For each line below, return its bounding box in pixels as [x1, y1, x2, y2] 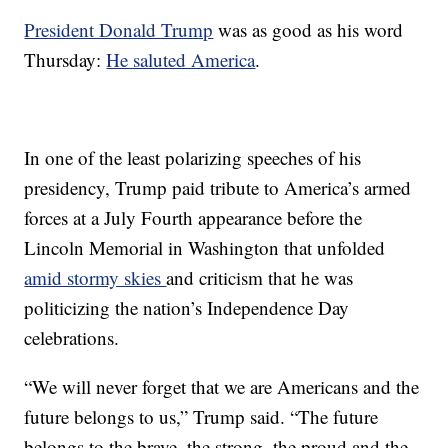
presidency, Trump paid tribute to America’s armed [24, 175, 412, 200]
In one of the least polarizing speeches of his [24, 145, 362, 170]
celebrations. [24, 325, 120, 350]
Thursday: [24, 47, 107, 72]
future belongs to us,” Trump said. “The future [24, 404, 379, 429]
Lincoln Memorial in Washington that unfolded [24, 235, 386, 260]
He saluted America [106, 47, 256, 72]
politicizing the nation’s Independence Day [24, 295, 350, 320]
